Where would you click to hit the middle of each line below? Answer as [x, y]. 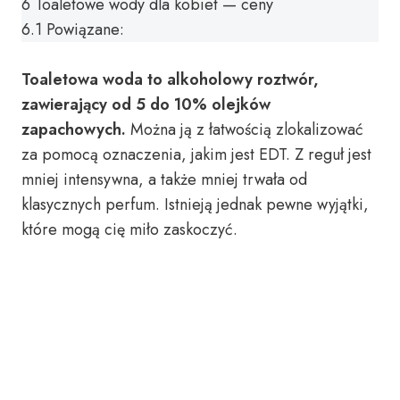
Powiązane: [85, 29]
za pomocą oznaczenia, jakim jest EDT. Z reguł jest [196, 154]
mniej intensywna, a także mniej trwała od [164, 179]
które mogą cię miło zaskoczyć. [129, 229]
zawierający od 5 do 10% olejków [146, 104]
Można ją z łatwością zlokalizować [245, 129]
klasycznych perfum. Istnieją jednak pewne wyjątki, [195, 204]
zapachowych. [74, 129]
